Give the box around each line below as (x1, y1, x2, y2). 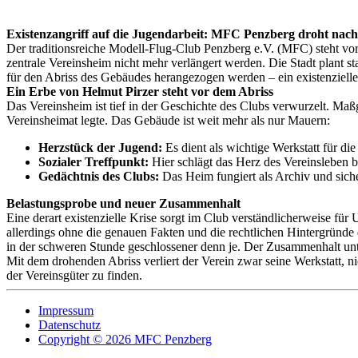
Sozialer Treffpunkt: (38, 155, 149, 169)
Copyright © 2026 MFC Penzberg (38, 332, 212, 346)
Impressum (38, 304, 93, 317)
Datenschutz (38, 318, 101, 332)
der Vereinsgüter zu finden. (6, 268, 142, 282)
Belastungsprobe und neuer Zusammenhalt (6, 197, 241, 210)
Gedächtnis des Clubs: (38, 169, 159, 183)
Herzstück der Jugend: (38, 141, 162, 154)
